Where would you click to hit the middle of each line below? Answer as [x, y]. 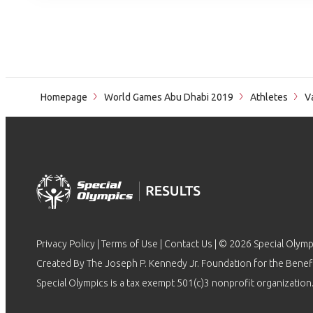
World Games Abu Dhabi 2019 [169, 97]
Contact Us [188, 244]
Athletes [269, 97]
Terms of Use [130, 244]
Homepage [64, 97]
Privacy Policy [66, 244]
